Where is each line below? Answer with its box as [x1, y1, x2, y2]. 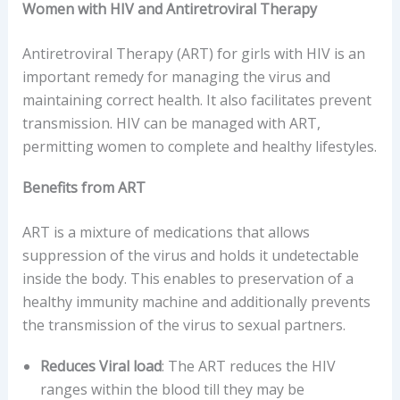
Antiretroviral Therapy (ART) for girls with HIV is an [21, 43, 365, 63]
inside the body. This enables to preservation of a [21, 268, 354, 288]
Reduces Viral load [39, 355, 162, 376]
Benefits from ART [21, 177, 146, 197]
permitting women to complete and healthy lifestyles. [21, 136, 377, 156]
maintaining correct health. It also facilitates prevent [21, 89, 371, 110]
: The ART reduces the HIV [161, 355, 336, 376]
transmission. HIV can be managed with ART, [21, 112, 321, 133]
